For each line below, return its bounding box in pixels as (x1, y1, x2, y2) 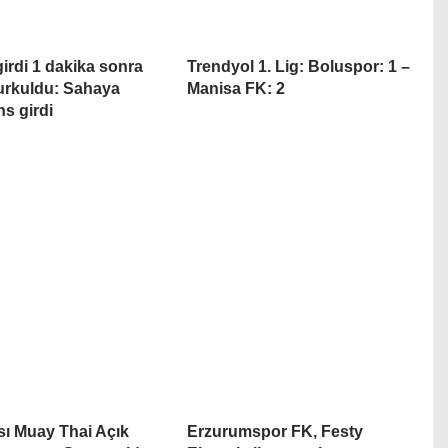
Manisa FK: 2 (186, 79, 285, 97)
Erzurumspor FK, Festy (186, 423, 363, 441)
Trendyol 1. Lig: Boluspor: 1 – (186, 57, 410, 75)
